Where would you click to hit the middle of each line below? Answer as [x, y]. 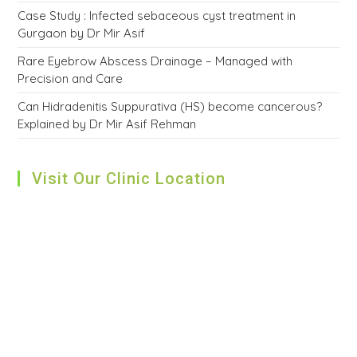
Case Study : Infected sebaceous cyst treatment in [157, 16]
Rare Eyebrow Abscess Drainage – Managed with [155, 61]
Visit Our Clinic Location [129, 178]
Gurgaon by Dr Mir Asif [82, 33]
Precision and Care [71, 78]
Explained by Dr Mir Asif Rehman [107, 124]
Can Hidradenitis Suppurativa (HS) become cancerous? [170, 106]
